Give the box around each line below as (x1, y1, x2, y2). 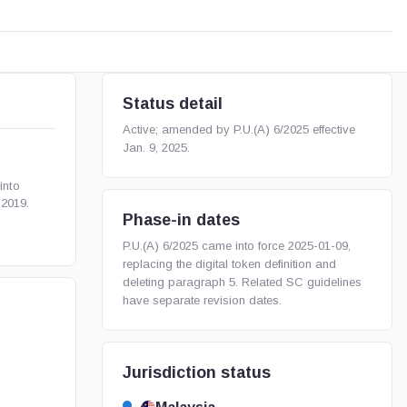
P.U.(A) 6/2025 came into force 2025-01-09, (122, 239, 351, 253)
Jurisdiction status (122, 363, 271, 382)
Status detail (122, 94, 223, 113)
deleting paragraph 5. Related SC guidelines (122, 275, 362, 289)
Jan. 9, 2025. (122, 141, 190, 154)
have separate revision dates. (122, 293, 282, 307)
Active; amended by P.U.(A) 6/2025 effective (122, 123, 355, 136)
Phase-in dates (122, 211, 240, 229)
